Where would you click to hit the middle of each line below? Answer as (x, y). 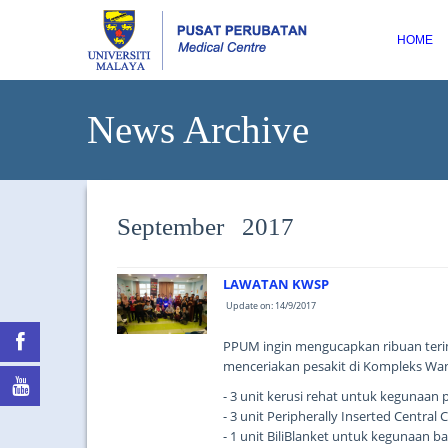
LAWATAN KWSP (276, 284)
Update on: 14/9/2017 (271, 305)
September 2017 (205, 226)
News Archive (198, 130)
